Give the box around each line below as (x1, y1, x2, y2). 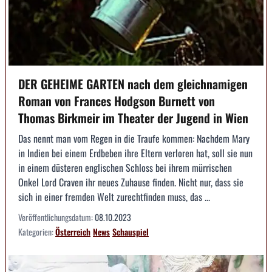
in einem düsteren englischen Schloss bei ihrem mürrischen (18, 160, 232, 175)
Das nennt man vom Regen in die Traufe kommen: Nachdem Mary (18, 131, 250, 146)
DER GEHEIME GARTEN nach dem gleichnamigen (18, 75, 248, 93)
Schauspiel (112, 225, 149, 239)
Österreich (55, 225, 90, 239)
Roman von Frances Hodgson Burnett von (18, 92, 215, 110)
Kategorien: (18, 225, 55, 239)
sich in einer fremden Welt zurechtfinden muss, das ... (18, 189, 210, 205)
